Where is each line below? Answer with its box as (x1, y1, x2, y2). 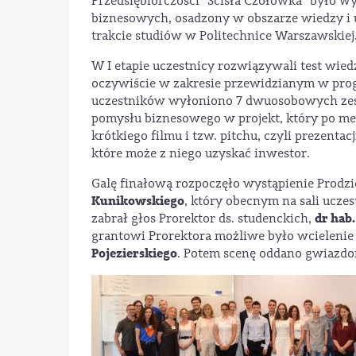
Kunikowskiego (91, 192, 184, 210)
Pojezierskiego (91, 244, 177, 262)
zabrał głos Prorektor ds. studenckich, (91, 210, 315, 226)
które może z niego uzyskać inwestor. (91, 145, 310, 161)
